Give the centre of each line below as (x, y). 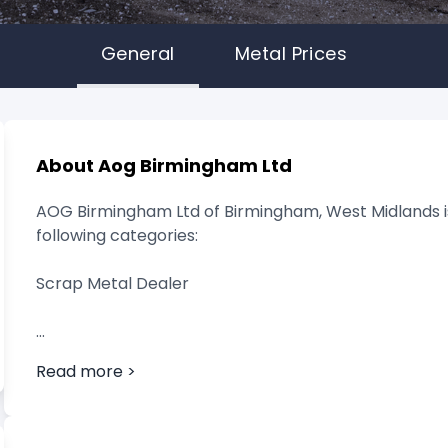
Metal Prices (291, 53)
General (137, 53)
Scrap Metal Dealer (112, 283)
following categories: (117, 235)
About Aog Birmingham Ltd (164, 165)
